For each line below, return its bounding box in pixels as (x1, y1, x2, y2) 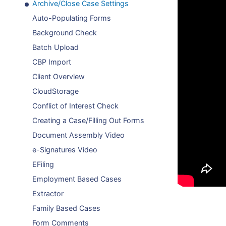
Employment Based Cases (32, 175, 122, 183)
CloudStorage (32, 87, 79, 95)
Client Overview (32, 72, 85, 81)
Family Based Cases (32, 204, 100, 212)
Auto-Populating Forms (32, 14, 111, 22)
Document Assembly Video (32, 131, 125, 139)
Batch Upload (32, 43, 79, 51)
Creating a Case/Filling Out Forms (32, 116, 144, 125)
